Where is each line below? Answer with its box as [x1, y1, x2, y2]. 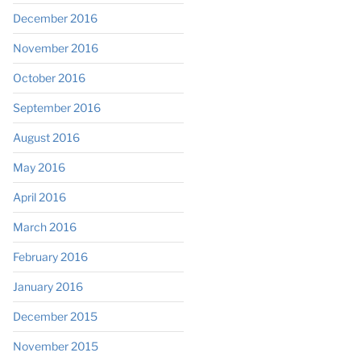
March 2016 [12, 219, 77, 234]
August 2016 [12, 130, 80, 144]
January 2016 [12, 279, 83, 293]
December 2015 [12, 309, 98, 323]
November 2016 [12, 40, 98, 55]
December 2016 [12, 10, 98, 25]
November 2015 [12, 338, 98, 353]
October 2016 [12, 70, 85, 85]
